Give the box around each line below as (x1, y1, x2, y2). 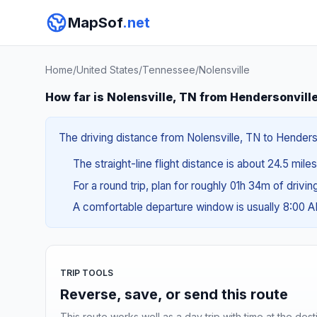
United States (76, 64, 139, 76)
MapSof (68, 14, 122, 31)
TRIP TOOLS (60, 267, 113, 278)
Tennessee (142, 64, 195, 76)
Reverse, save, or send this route (60, 285, 288, 303)
